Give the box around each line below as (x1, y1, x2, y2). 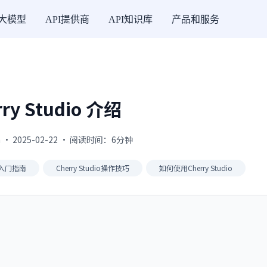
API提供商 (45, 14, 89, 24)
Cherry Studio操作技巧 (56, 163, 129, 173)
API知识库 (108, 14, 153, 24)
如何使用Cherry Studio (159, 163, 232, 173)
